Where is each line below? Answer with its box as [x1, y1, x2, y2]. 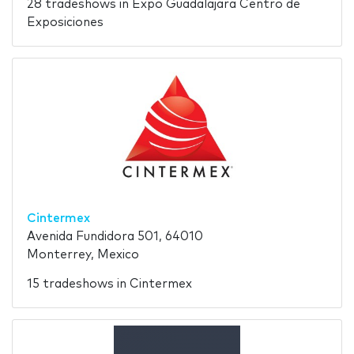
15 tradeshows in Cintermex [26, 278, 192, 291]
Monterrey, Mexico [26, 249, 139, 262]
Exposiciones [26, 17, 104, 29]
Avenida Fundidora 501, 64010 [26, 231, 203, 243]
